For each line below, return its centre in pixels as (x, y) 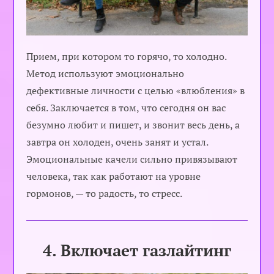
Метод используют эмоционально (106, 74)
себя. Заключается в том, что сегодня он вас (126, 108)
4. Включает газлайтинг (137, 250)
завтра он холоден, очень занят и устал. (117, 142)
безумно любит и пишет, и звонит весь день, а (133, 125)
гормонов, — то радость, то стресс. (105, 194)
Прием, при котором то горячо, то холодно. (127, 57)
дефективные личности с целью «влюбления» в (136, 91)
